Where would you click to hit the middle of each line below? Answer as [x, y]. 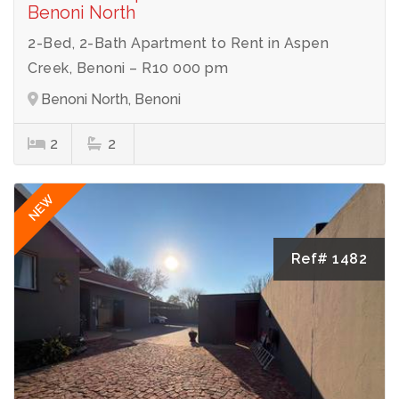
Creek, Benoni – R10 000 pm [128, 68]
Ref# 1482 [329, 258]
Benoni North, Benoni [111, 99]
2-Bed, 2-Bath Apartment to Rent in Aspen [178, 43]
